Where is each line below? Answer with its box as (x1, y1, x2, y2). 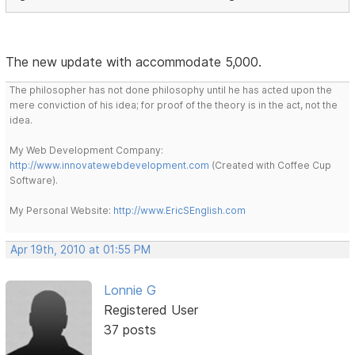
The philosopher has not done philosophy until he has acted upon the (10, 83, 333, 96)
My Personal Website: (10, 204, 114, 216)
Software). (10, 174, 59, 186)
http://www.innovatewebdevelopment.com (10, 158, 210, 171)
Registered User (103, 301, 198, 318)
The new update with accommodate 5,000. (6, 53, 262, 70)
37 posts (103, 321, 156, 338)
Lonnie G (103, 281, 156, 298)
